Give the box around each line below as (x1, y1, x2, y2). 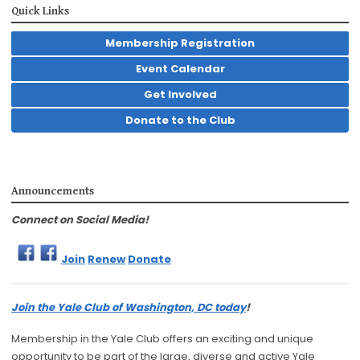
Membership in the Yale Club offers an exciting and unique (11, 331, 313, 347)
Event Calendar (135, 61, 225, 77)
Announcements (11, 185, 94, 198)
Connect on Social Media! (11, 212, 149, 228)
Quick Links (11, 5, 69, 18)
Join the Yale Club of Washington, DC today (11, 300, 246, 316)
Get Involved (143, 87, 217, 103)
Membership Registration (105, 35, 255, 51)
